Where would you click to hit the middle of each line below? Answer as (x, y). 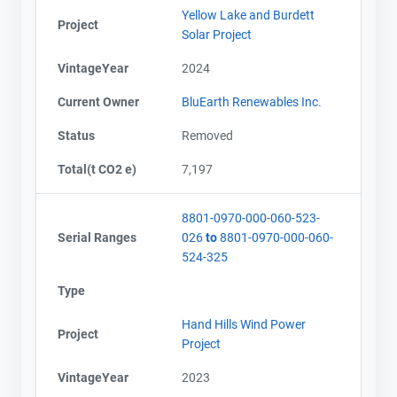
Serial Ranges (97, 237)
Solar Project (217, 34)
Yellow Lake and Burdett (248, 15)
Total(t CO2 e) (97, 169)
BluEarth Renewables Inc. (252, 101)
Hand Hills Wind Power (244, 324)
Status (76, 135)
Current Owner (98, 101)
